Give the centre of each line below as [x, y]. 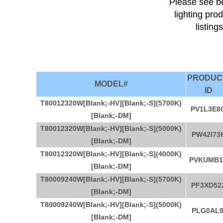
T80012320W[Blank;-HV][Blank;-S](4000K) [111, 154]
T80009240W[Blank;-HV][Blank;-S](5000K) [111, 205]
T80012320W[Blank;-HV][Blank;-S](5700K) [111, 103]
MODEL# [111, 84]
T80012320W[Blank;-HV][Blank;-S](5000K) [111, 128]
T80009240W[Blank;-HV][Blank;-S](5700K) [111, 179]
